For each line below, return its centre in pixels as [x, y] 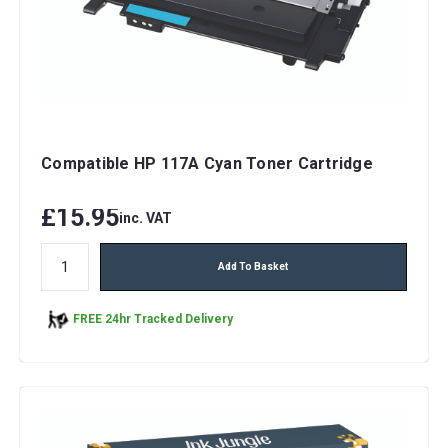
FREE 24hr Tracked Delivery [153, 319]
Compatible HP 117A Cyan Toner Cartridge [207, 163]
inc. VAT [145, 217]
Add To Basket [253, 266]
